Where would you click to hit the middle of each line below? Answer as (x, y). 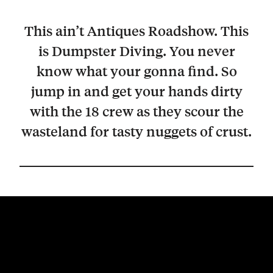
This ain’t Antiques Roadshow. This (136, 31)
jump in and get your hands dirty (136, 91)
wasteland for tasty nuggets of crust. (136, 131)
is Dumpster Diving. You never (136, 51)
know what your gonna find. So (136, 71)
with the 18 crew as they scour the (136, 111)
